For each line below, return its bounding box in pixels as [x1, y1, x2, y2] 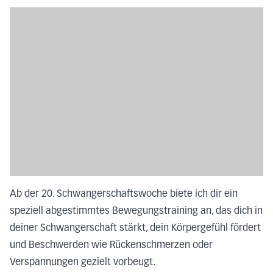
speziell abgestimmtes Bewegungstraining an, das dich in [10, 207, 263, 217]
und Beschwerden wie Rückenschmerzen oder [10, 241, 213, 251]
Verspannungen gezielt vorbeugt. [10, 258, 155, 268]
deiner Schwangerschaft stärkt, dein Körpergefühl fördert [10, 224, 261, 234]
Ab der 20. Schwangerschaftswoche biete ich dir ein [10, 190, 238, 200]
